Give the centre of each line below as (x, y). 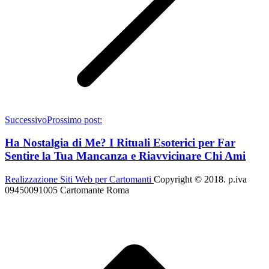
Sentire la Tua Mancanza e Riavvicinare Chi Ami (125, 156)
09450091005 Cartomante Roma (67, 190)
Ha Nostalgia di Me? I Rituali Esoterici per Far (120, 143)
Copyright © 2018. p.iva (200, 179)
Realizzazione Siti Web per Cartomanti (79, 179)
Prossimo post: (74, 119)
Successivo (26, 119)
